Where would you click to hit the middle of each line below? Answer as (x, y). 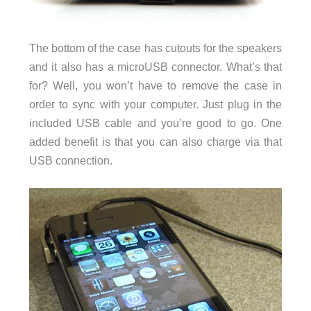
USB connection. (70, 161)
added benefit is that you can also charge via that (155, 142)
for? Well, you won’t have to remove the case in (155, 86)
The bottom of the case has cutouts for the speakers (155, 48)
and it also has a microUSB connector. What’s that (155, 67)
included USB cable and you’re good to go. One (155, 123)
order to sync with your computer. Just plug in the (155, 104)
